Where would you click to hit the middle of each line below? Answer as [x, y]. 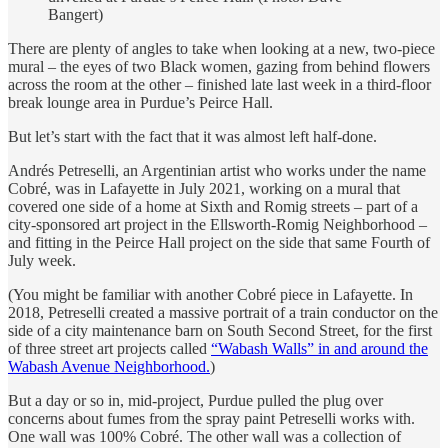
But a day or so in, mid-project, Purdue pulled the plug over [195, 400]
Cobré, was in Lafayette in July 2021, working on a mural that [204, 188]
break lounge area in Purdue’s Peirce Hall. [140, 102]
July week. [42, 260]
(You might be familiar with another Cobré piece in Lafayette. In [210, 294]
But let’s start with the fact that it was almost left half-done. [192, 136]
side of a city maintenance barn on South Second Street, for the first [220, 330]
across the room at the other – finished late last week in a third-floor [219, 84]
